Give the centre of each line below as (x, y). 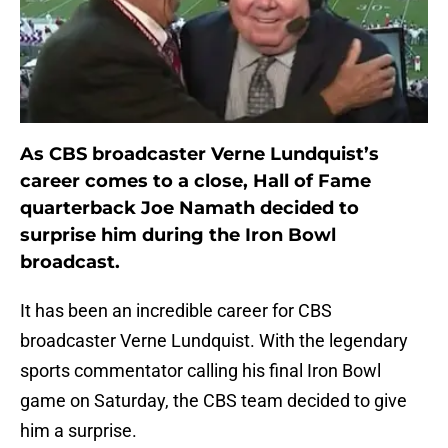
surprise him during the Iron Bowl (178, 235)
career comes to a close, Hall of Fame (195, 181)
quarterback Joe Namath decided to (189, 208)
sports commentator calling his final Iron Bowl (200, 371)
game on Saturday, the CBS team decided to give (213, 401)
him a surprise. (78, 431)
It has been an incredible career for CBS (176, 311)
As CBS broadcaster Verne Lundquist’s (199, 154)
